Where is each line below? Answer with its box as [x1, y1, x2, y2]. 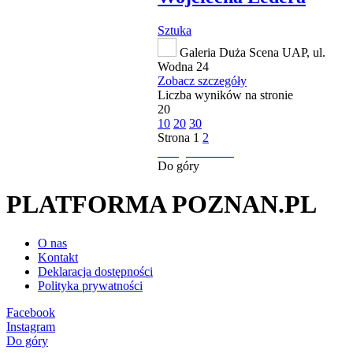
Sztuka [158, 23, 191, 37]
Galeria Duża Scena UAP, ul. [176, 45, 325, 59]
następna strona [158, 144, 234, 158]
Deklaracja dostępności [38, 264, 153, 278]
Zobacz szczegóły [158, 73, 247, 87]
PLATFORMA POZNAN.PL [6, 190, 317, 219]
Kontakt [38, 250, 78, 264]
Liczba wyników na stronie [158, 87, 293, 102]
